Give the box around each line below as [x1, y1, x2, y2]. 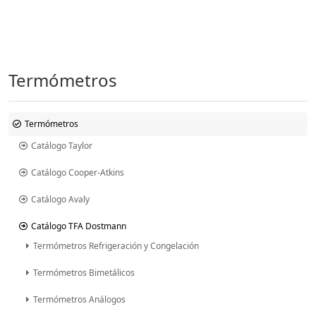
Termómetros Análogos [33, 293, 126, 305]
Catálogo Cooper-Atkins [31, 166, 124, 178]
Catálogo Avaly [31, 193, 90, 205]
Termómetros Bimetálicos [33, 266, 135, 279]
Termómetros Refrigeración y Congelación [33, 239, 199, 252]
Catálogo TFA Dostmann [31, 219, 126, 232]
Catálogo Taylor [31, 139, 92, 152]
